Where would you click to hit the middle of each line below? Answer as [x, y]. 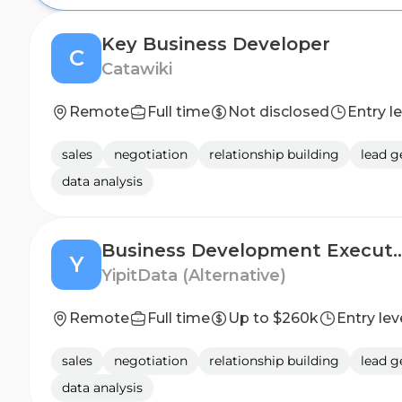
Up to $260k [273, 318]
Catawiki [137, 69]
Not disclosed [279, 112]
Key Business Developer [216, 44]
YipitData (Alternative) [194, 275]
